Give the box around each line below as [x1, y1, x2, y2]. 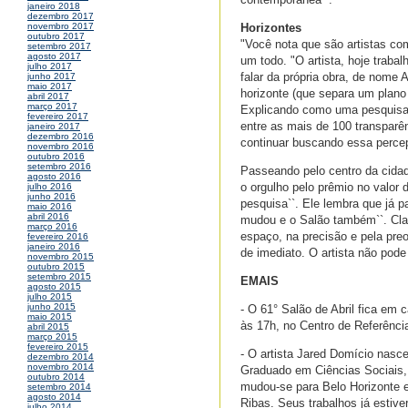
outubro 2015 [27, 261, 85, 272]
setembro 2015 [27, 271, 91, 282]
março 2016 [27, 221, 77, 232]
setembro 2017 [27, 41, 91, 52]
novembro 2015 [27, 251, 94, 262]
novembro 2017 [27, 21, 94, 32]
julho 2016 [27, 181, 72, 192]
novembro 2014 [27, 362, 94, 372]
